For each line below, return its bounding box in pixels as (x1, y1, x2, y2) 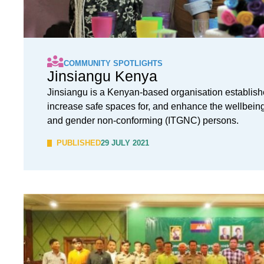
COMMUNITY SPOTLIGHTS (64, 59, 163, 68)
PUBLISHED (57, 138, 101, 147)
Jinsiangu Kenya (47, 68, 157, 84)
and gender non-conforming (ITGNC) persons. (47, 115, 239, 126)
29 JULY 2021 (101, 138, 149, 147)
